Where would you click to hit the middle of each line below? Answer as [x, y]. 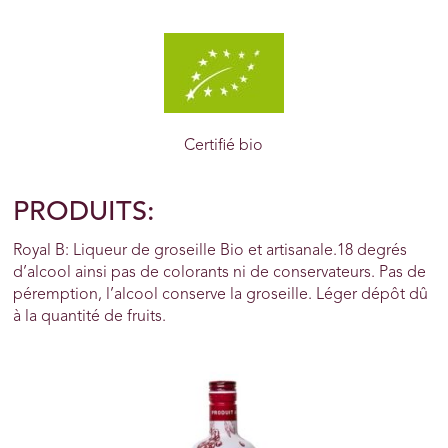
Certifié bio [224, 145]
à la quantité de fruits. [90, 317]
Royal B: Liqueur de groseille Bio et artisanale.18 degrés [210, 251]
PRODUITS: [84, 212]
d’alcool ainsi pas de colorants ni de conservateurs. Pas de [220, 273]
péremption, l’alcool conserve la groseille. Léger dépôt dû [221, 295]
